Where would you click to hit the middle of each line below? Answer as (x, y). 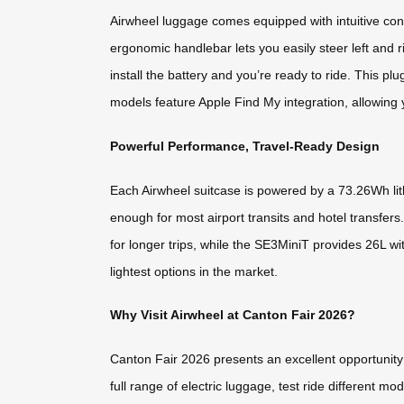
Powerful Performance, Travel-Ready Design (245, 147)
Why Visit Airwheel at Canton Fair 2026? (233, 315)
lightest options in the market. (194, 271)
